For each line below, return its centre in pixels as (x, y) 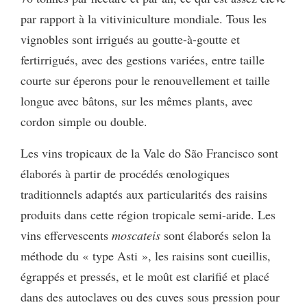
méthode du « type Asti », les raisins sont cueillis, (146, 255)
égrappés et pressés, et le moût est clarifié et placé (145, 276)
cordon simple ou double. (84, 121)
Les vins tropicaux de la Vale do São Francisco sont (149, 152)
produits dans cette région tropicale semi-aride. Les (148, 214)
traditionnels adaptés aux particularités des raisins (144, 194)
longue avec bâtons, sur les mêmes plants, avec (137, 100)
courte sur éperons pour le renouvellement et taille (145, 80)
